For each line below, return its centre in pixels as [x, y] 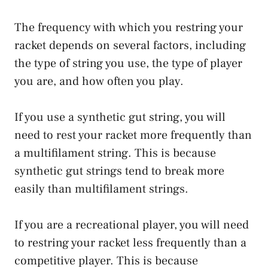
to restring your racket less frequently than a [130, 243]
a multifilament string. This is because [115, 153]
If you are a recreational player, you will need [132, 225]
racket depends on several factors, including [130, 45]
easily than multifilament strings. [101, 189]
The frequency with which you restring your [129, 27]
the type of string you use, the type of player [128, 63]
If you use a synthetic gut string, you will [120, 117]
